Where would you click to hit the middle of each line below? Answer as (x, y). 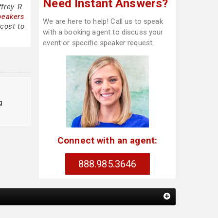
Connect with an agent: (107, 140)
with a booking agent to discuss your (103, 32)
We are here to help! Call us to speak (103, 21)
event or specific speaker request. (99, 43)
